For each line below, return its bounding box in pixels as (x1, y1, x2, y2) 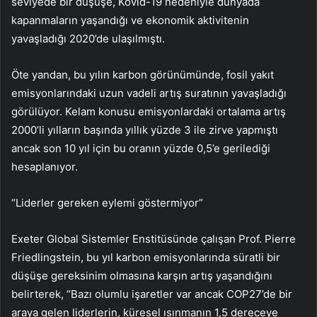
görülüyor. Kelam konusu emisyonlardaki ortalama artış (11, 105, 286, 119)
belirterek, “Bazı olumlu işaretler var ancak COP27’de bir (11, 287, 292, 301)
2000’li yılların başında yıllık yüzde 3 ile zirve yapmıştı (11, 123, 278, 137)
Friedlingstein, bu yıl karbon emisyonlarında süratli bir (11, 250, 280, 265)
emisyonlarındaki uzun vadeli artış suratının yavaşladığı (11, 86, 287, 100)
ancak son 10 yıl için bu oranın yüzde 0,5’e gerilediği (11, 142, 270, 156)
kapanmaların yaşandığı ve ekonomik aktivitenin (11, 13, 249, 28)
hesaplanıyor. (11, 160, 78, 174)
